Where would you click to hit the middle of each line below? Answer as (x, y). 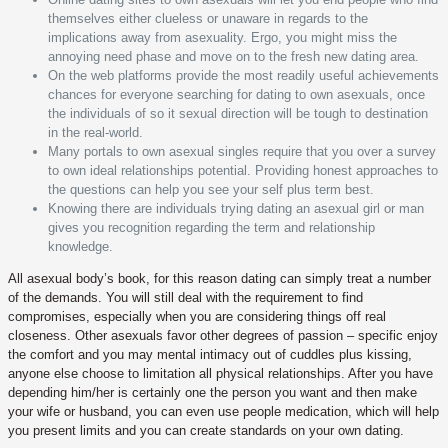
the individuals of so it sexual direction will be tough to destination (238, 113)
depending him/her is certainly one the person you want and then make (212, 392)
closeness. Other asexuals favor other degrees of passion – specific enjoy (223, 335)
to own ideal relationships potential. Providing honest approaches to (243, 170)
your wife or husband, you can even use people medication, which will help (223, 411)
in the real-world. (95, 132)
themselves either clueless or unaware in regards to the (208, 18)
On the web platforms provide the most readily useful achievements (243, 75)
